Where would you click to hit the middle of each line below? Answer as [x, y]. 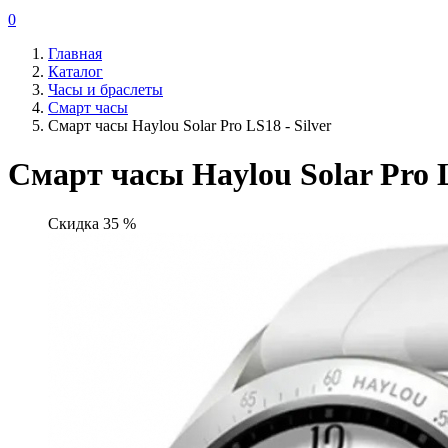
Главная [75, 53]
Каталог [75, 71]
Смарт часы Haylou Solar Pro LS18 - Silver [189, 125]
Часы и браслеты [105, 89]
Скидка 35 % [92, 223]
